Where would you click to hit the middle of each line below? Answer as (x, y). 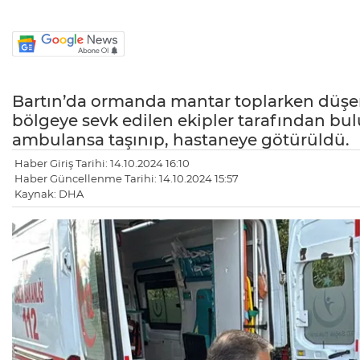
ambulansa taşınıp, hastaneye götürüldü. (181, 140)
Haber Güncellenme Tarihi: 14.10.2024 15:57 (127, 179)
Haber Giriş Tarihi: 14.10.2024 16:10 (102, 164)
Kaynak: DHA (49, 194)
